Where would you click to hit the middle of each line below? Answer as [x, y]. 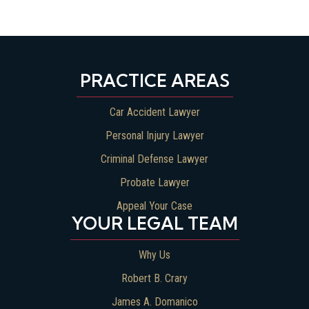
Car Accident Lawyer [154, 112]
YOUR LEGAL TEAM [154, 223]
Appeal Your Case [154, 206]
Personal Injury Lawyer [154, 135]
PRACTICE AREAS [154, 80]
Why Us [154, 255]
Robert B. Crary [154, 278]
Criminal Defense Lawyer [154, 159]
